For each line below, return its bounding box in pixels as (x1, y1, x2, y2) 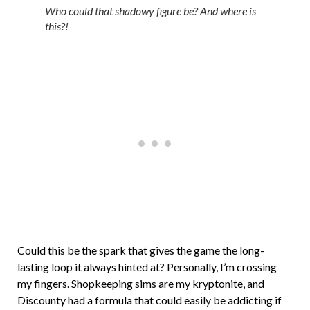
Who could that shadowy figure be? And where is (45, 3, 256, 17)
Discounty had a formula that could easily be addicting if (17, 293, 282, 307)
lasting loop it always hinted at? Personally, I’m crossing (17, 259, 277, 273)
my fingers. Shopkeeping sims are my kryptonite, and (17, 276, 264, 290)
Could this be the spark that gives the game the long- (17, 243, 264, 257)
